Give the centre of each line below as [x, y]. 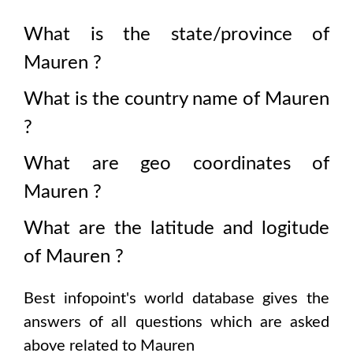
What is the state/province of [176, 35]
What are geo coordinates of [176, 164]
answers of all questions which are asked [176, 322]
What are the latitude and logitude [176, 229]
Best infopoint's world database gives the [176, 299]
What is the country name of [144, 99]
